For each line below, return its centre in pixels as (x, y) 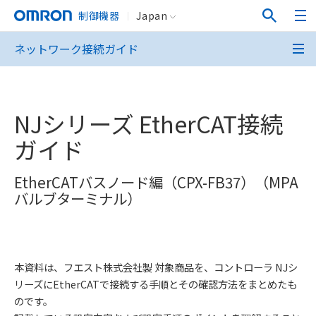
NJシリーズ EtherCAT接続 (149, 123)
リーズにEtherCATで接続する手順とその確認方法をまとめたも (156, 284)
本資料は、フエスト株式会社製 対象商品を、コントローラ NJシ (156, 267)
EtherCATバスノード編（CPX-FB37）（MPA (156, 182)
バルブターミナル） (78, 198)
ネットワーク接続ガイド (76, 49)
